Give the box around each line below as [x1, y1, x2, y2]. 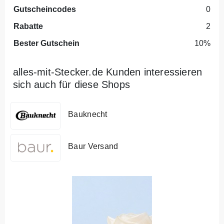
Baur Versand [68, 142, 118, 150]
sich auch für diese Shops [13, 78, 130, 90]
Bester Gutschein [13, 38, 79, 47]
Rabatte [13, 21, 43, 30]
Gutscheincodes [13, 4, 76, 13]
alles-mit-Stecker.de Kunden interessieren [13, 66, 202, 77]
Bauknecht [68, 110, 107, 118]
